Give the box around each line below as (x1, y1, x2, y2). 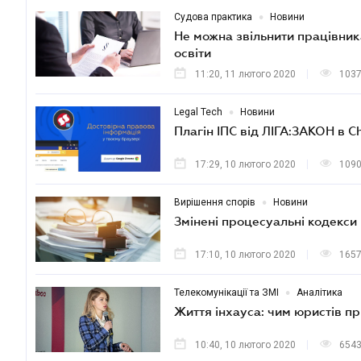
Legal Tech (174, 106, 222, 118)
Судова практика (174, 11, 252, 23)
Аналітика (297, 287, 342, 298)
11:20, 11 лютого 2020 (195, 68, 296, 80)
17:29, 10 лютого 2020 (195, 159, 296, 170)
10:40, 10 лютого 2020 (195, 339, 296, 351)
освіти (174, 45, 211, 60)
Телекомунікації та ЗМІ (174, 287, 279, 298)
